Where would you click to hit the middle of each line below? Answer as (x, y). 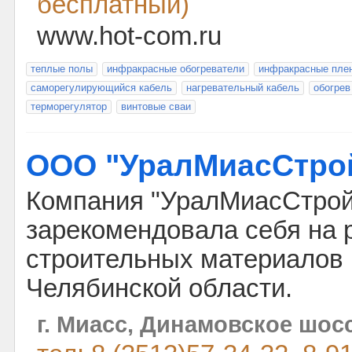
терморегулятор (69, 106)
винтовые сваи (156, 106)
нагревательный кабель (243, 88)
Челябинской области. (159, 288)
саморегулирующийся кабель (101, 88)
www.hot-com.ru (129, 36)
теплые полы (62, 69)
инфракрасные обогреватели (176, 69)
